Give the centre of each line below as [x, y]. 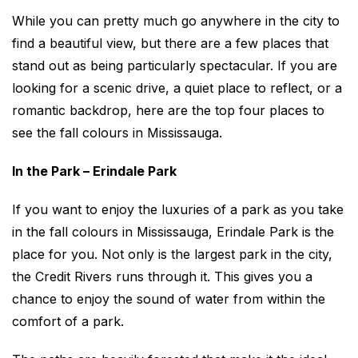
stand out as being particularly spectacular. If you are [175, 66]
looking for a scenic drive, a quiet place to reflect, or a [177, 88]
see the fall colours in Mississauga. [117, 133]
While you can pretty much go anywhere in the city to [176, 21]
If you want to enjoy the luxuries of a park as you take [178, 209]
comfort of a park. [68, 321]
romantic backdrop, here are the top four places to [168, 110]
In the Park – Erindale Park [94, 171]
